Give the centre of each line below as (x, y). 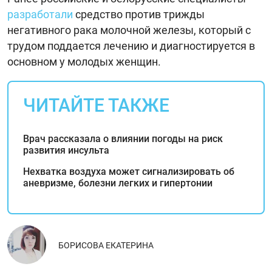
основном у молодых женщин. (84, 61)
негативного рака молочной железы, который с (129, 30)
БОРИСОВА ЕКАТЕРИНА (106, 245)
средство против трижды (139, 14)
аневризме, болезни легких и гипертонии (118, 183)
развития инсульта (66, 150)
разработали (40, 14)
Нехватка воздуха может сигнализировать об (129, 171)
